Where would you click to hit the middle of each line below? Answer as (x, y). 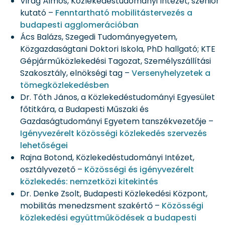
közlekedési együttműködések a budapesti (108, 217)
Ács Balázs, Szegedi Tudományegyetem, (99, 37)
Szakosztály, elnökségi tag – (76, 73)
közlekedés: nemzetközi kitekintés (89, 181)
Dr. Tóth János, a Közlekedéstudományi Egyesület (118, 97)
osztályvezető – (52, 169)
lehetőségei (44, 145)
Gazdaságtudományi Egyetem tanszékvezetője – (117, 121)
